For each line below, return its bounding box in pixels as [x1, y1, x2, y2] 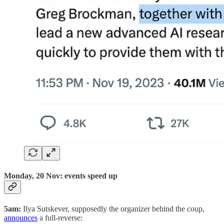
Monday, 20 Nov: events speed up [4, 171, 117, 180]
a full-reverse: [37, 213, 82, 222]
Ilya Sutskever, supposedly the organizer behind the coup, [21, 204, 204, 213]
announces [4, 213, 37, 222]
